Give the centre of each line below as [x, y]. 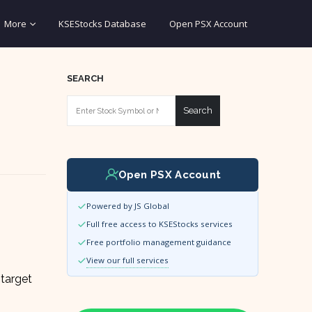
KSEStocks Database [102, 24]
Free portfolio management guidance [159, 242]
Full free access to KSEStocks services [159, 224]
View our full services [127, 260]
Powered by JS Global [128, 206]
